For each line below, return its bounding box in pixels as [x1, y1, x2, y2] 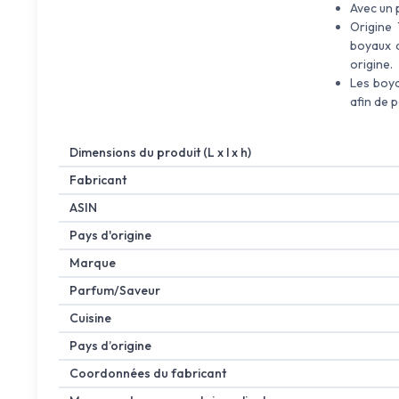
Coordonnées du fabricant [69, 365, 226, 382]
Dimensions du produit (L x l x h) [69, 144, 251, 161]
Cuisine [69, 310, 111, 327]
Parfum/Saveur [69, 282, 160, 299]
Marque [69, 255, 116, 272]
